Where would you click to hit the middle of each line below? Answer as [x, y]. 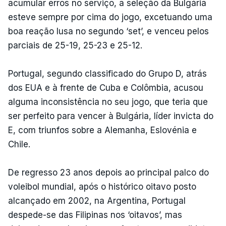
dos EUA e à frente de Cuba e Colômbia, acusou [106, 88]
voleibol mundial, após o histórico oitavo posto [102, 186]
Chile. [19, 144]
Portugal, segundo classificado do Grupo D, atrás [107, 73]
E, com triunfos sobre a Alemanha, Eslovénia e [102, 130]
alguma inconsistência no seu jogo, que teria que [108, 102]
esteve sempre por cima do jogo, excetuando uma [110, 17]
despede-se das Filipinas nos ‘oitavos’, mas [95, 215]
